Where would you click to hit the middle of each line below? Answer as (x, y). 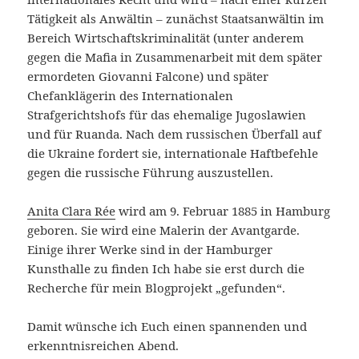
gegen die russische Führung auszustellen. (151, 173)
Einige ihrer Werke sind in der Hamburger (150, 250)
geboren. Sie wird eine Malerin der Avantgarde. (164, 230)
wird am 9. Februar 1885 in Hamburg (223, 211)
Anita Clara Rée (72, 211)
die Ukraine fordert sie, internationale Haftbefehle (173, 153)
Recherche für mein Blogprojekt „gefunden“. (157, 288)
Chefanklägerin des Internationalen (131, 96)
